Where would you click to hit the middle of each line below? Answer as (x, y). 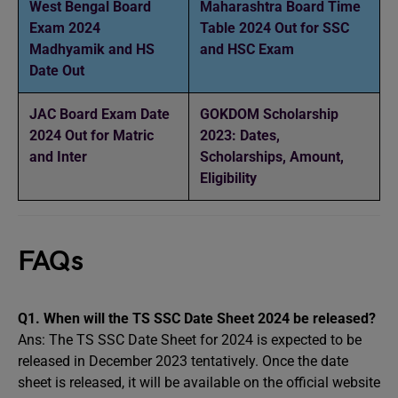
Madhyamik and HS (92, 49)
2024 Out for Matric (92, 135)
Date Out (57, 71)
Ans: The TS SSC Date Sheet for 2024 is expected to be (190, 340)
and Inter (58, 157)
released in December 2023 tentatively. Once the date (183, 361)
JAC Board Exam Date (99, 114)
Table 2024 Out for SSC (275, 28)
